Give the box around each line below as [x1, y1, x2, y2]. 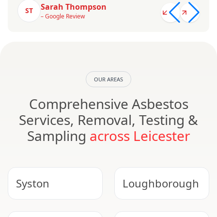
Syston [16, 176, 49, 191]
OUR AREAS [94, 76, 123, 83]
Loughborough [123, 176, 199, 191]
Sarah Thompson [41, 1, 107, 13]
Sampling [27, 126, 90, 145]
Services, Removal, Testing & [19, 110, 198, 129]
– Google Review [41, 12, 85, 21]
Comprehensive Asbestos [29, 94, 188, 113]
